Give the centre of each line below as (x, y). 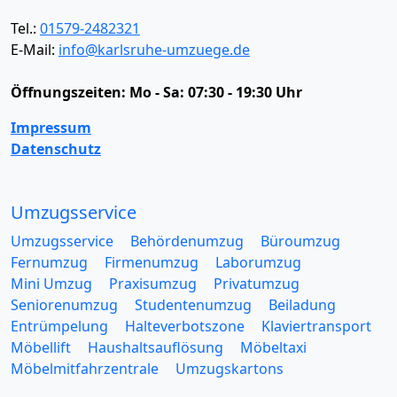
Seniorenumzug (64, 304)
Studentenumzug (193, 304)
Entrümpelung (59, 326)
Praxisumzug (153, 283)
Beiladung (302, 304)
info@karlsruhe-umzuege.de (154, 49)
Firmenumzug (152, 262)
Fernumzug (49, 262)
